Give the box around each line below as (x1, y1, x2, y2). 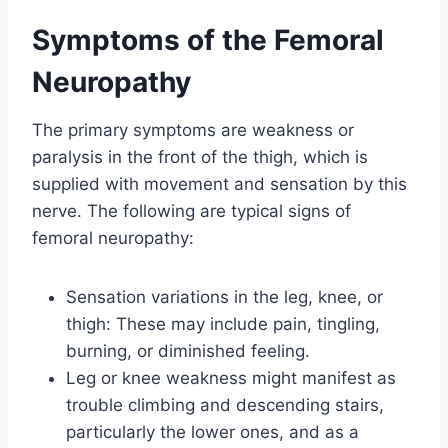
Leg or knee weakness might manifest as (66, 367, 396, 388)
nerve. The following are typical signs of (32, 200, 351, 221)
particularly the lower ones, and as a (66, 421, 359, 442)
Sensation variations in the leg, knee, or (66, 286, 383, 307)
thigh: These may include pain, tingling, (66, 313, 380, 334)
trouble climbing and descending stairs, (66, 394, 384, 415)
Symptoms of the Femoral (32, 22, 384, 57)
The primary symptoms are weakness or (32, 119, 354, 140)
